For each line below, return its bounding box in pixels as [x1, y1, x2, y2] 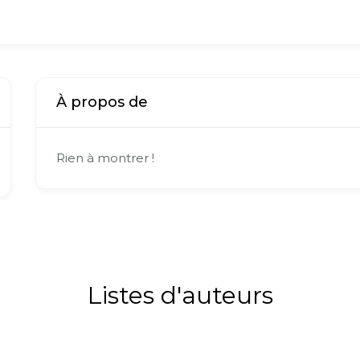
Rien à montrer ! [56, 149, 154, 166]
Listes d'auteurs [87, 280, 273, 310]
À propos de [56, 92, 148, 111]
